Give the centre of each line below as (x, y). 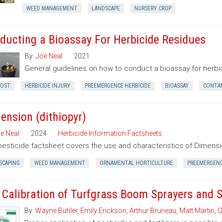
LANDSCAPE (106, 8)
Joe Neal (49, 56)
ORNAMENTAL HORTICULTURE (136, 163)
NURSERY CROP (153, 8)
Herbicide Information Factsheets (110, 133)
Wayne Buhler (56, 211)
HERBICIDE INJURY (47, 86)
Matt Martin (197, 211)
